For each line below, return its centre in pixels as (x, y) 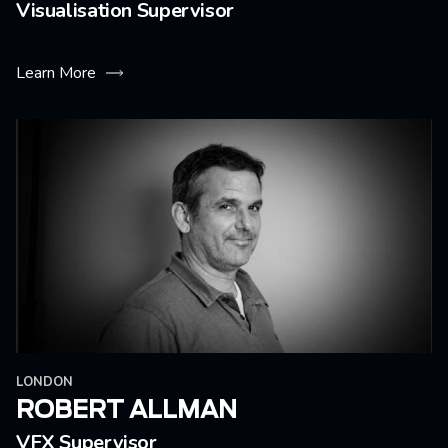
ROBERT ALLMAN (126, 411)
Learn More (56, 73)
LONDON (44, 382)
